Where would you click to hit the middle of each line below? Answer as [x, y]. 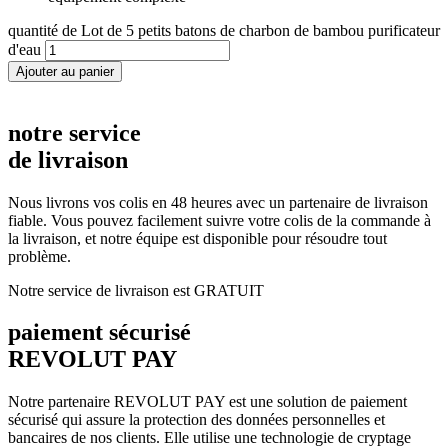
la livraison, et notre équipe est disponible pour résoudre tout [197, 238]
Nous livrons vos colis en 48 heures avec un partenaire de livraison [218, 202]
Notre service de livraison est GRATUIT [136, 290]
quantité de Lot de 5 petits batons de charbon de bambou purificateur [224, 30]
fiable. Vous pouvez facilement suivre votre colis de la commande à [219, 220]
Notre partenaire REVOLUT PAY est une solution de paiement [207, 402]
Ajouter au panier [65, 71]
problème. [39, 256]
